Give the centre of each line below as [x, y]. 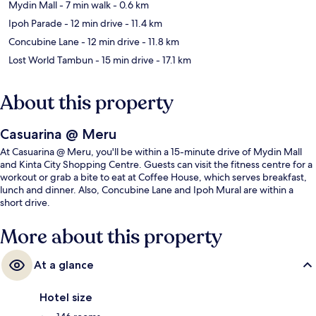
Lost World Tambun [51, 60]
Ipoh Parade [35, 24]
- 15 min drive [123, 60]
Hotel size [66, 298]
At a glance [64, 265]
